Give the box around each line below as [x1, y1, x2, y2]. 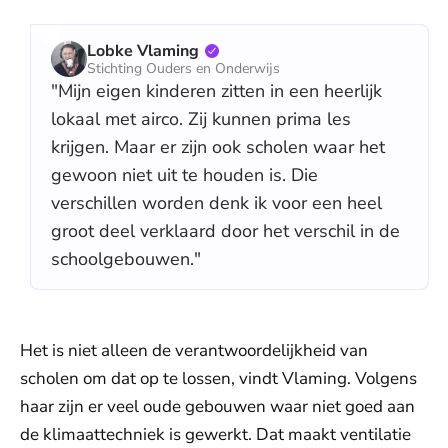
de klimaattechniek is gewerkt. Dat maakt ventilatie [20, 423, 411, 446]
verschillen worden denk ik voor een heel [51, 191, 382, 215]
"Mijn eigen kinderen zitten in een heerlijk [51, 79, 382, 103]
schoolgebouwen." [51, 247, 201, 271]
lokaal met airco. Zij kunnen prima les [51, 107, 351, 131]
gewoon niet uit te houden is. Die [51, 163, 318, 187]
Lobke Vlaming [87, 40, 199, 62]
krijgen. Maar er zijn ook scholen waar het [51, 135, 385, 159]
